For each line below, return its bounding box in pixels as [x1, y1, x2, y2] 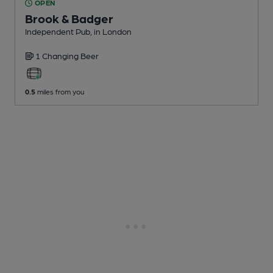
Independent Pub [25, 26, 90, 37]
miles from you [35, 87, 84, 96]
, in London [90, 26, 132, 37]
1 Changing [35, 51, 80, 61]
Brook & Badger [25, 11, 113, 26]
